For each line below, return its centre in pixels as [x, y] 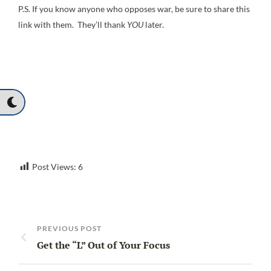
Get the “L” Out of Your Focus [103, 245]
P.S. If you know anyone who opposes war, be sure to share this [134, 8]
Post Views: [54, 166]
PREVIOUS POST [69, 228]
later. [155, 24]
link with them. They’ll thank [73, 24]
